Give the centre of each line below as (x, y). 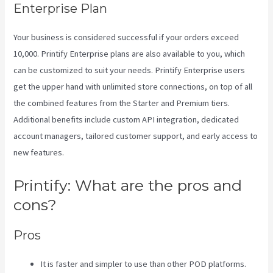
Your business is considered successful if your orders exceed (126, 37)
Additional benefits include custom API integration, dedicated (126, 120)
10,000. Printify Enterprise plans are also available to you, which (129, 54)
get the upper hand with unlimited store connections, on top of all (133, 87)
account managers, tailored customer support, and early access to (136, 136)
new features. (39, 153)
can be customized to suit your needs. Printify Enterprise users (129, 70)
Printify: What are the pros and (128, 185)
